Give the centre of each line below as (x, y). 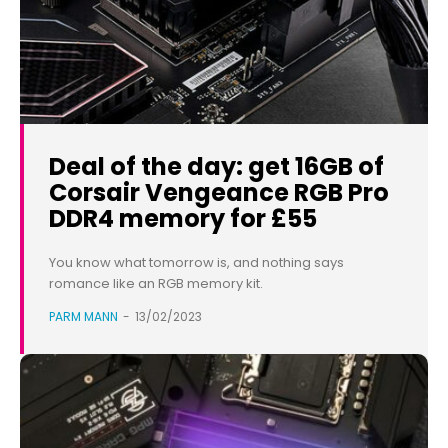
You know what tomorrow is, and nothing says (196, 263)
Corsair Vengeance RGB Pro (219, 193)
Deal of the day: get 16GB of (216, 167)
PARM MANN (83, 317)
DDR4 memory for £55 (183, 219)
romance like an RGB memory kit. (156, 284)
